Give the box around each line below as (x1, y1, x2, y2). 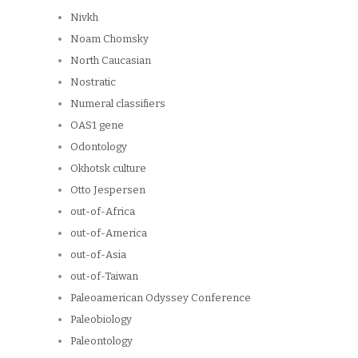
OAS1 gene (70, 119, 124, 132)
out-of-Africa (70, 205, 135, 218)
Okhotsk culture (70, 162, 146, 175)
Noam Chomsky (70, 33, 149, 46)
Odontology (70, 141, 127, 153)
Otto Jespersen (70, 184, 145, 197)
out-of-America (70, 227, 147, 240)
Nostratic (70, 76, 116, 89)
